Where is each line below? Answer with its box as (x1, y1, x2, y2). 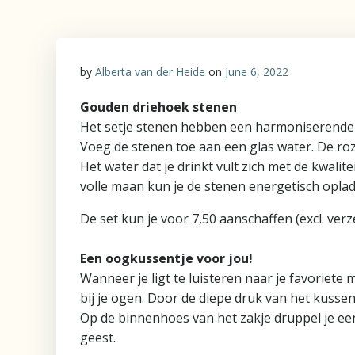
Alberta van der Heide (95, 64, 205, 79)
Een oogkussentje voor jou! (80, 250, 253, 267)
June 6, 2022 (225, 64, 288, 79)
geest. (80, 329, 116, 346)
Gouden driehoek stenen (80, 98, 237, 116)
